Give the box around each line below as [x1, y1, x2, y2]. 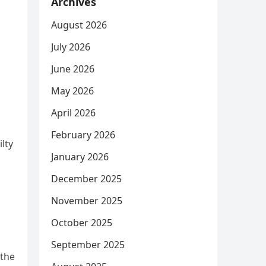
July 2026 [51, 40, 90, 53]
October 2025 [51, 216, 112, 229]
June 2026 [51, 62, 94, 75]
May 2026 [51, 84, 94, 97]
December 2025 [51, 172, 122, 185]
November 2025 [51, 194, 122, 207]
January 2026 [51, 150, 109, 163]
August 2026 [51, 18, 107, 31]
